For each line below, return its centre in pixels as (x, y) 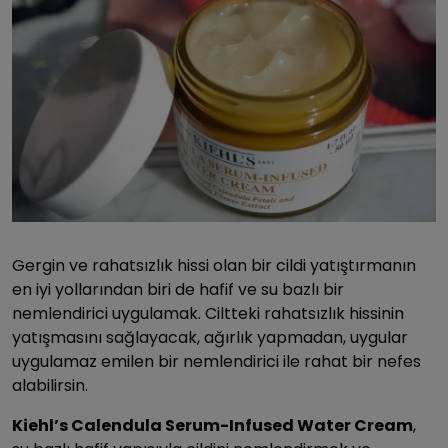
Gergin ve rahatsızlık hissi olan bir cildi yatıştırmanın (214, 265)
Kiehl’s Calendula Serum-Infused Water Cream (212, 425)
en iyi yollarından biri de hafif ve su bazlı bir (178, 289)
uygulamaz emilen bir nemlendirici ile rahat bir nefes (216, 361)
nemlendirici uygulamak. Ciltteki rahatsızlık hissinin (208, 313)
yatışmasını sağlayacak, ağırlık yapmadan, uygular (210, 337)
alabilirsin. (50, 385)
